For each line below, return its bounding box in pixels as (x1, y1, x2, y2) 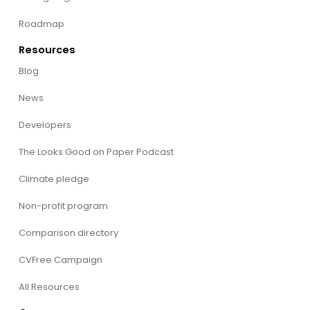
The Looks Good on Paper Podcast (18, 145, 174, 158)
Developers (18, 118, 71, 131)
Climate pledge (18, 172, 89, 185)
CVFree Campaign (18, 253, 102, 266)
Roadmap (18, 17, 64, 30)
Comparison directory (18, 226, 118, 239)
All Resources (18, 280, 80, 293)
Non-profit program (18, 199, 108, 212)
